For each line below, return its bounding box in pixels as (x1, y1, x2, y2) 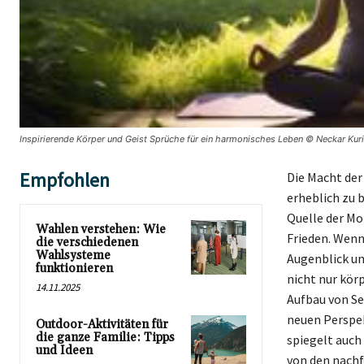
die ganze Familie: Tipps (36, 329, 175, 345)
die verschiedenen (36, 234, 138, 250)
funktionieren (36, 260, 113, 276)
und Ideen (36, 342, 93, 358)
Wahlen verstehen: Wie (36, 221, 166, 237)
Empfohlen (19, 167, 110, 193)
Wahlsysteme (36, 247, 110, 263)
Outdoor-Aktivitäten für (36, 316, 168, 332)
